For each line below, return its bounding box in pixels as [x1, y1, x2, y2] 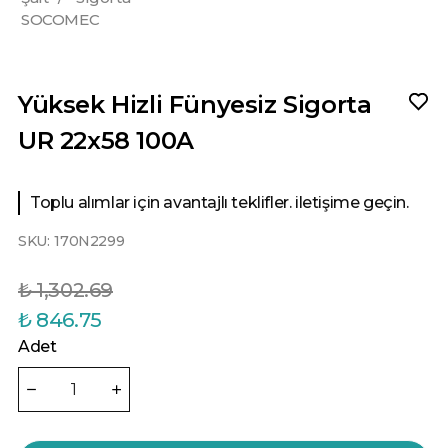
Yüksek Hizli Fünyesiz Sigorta [18, 90, 372, 119]
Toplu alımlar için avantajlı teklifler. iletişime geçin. [30, 193, 409, 213]
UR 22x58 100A [18, 126, 194, 155]
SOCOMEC [21, 10, 100, 29]
